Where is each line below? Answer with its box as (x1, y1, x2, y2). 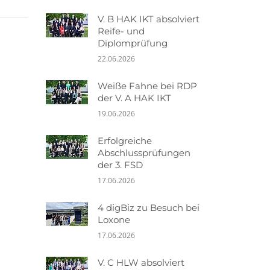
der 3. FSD (98, 159, 143, 171)
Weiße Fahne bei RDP (98, 80, 197, 92)
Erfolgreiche (98, 135, 152, 146)
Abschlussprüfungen (98, 147, 190, 159)
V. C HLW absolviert (98, 257, 184, 268)
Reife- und (98, 25, 145, 37)
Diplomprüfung (98, 37, 168, 49)
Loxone (98, 214, 130, 225)
